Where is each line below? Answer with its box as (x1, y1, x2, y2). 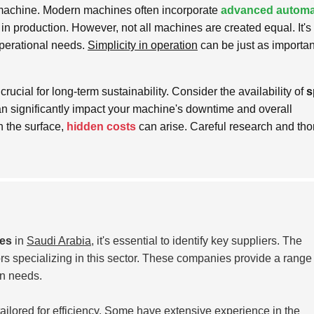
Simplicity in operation (88, 39, 198, 51)
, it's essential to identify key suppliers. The (91, 234, 302, 247)
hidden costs (67, 120, 136, 132)
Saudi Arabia (27, 234, 91, 247)
